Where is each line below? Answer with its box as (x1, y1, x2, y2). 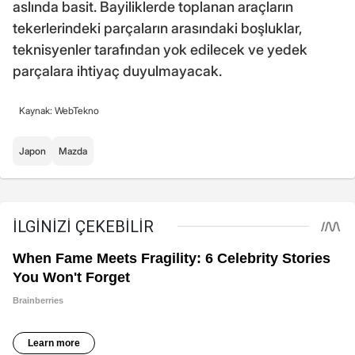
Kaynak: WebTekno (19, 105, 99, 117)
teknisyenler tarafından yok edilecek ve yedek (13, 41, 307, 59)
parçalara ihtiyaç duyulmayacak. (13, 63, 222, 80)
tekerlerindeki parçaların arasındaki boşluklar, (13, 20, 302, 37)
